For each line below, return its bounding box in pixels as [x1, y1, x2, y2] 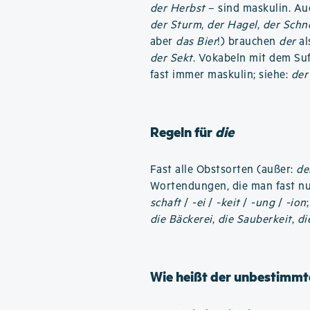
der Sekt [149, 52, 193, 65]
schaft [149, 197, 181, 210]
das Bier [176, 35, 218, 48]
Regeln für [149, 122, 215, 141]
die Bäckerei [149, 213, 212, 226]
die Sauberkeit [217, 213, 292, 226]
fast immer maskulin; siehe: [149, 69, 291, 82]
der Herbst [149, 2, 206, 15]
